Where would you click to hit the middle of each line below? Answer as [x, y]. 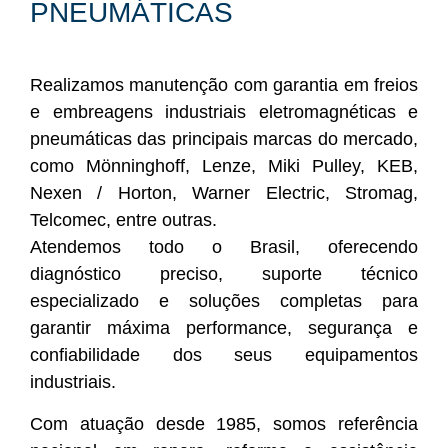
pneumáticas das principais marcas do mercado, [224, 139]
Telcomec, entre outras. [123, 220]
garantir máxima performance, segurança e [224, 328]
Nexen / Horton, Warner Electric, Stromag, [224, 193]
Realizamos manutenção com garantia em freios [224, 85]
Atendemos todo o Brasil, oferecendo [224, 247]
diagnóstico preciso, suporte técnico [224, 274]
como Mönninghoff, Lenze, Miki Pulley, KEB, [224, 166]
